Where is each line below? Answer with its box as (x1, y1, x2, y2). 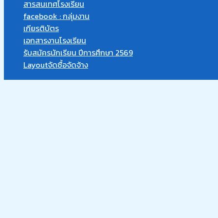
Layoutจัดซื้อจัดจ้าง (23, 59, 88, 71)
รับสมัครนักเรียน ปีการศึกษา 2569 (23, 47, 133, 58)
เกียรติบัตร (23, 22, 59, 34)
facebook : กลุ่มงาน (23, 10, 90, 22)
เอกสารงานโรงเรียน (23, 35, 86, 46)
